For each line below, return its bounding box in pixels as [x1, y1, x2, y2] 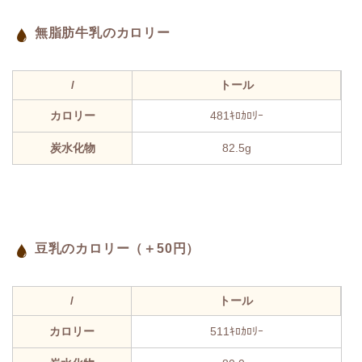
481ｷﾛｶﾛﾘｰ [210, 109, 263, 123]
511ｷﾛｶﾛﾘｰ [209, 325, 263, 339]
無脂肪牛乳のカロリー [34, 26, 170, 40]
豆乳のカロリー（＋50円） [34, 242, 200, 256]
